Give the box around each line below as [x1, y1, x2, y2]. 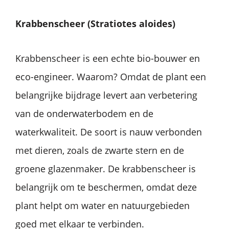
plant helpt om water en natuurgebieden [15, 199, 190, 212]
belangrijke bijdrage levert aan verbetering [15, 89, 197, 102]
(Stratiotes [87, 17, 136, 30]
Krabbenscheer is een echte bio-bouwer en [15, 52, 200, 65]
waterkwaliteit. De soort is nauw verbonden [15, 126, 202, 139]
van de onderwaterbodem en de [15, 107, 153, 120]
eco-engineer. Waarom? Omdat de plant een [15, 71, 206, 83]
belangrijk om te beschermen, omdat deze [15, 181, 197, 194]
